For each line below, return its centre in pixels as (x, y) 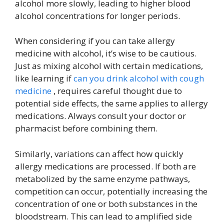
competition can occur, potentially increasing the (111, 191)
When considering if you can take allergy (95, 41)
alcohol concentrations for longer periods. (97, 15)
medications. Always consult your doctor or (100, 116)
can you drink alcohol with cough (139, 78)
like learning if (44, 78)
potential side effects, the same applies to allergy (111, 103)
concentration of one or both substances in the (106, 203)
